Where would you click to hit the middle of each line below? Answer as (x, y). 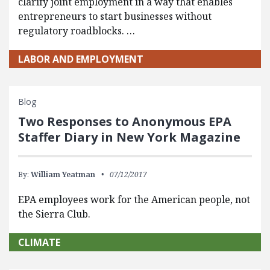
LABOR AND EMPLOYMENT (81, 59)
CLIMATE (39, 242)
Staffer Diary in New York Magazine (129, 137)
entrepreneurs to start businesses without (115, 16)
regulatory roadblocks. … (77, 30)
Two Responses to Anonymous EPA (125, 121)
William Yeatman (63, 174)
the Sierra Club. (54, 214)
